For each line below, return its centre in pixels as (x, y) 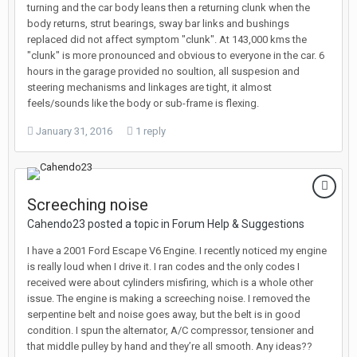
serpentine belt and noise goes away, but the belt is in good (164, 314)
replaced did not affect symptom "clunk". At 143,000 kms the (167, 39)
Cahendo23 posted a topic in (100, 224)
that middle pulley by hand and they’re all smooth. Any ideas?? (170, 346)
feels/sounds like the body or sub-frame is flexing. (143, 103)
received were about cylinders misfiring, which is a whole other (170, 282)
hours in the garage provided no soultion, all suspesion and (163, 71)
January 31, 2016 (74, 131)
